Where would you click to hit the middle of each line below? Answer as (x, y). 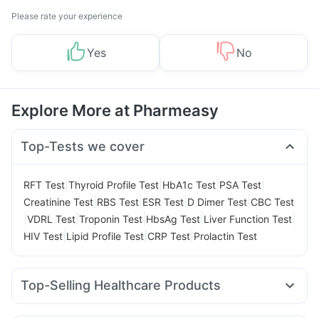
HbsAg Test (173, 219)
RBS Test (118, 202)
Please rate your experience (67, 16)
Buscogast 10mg (169, 305)
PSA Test (240, 184)
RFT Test (44, 184)
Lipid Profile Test (105, 236)
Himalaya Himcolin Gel (75, 305)
